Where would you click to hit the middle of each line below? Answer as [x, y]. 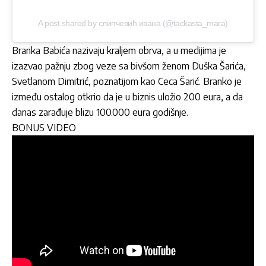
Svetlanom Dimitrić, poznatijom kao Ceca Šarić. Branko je [127, 81]
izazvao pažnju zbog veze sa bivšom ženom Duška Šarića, [129, 66]
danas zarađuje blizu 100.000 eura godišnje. [100, 112]
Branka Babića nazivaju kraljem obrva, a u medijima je [119, 50]
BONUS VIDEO [44, 127]
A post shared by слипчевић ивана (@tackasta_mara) [133, 23]
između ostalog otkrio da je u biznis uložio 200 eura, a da [127, 96]
